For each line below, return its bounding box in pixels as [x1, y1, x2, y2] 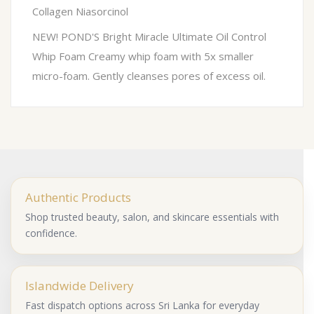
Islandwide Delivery [25, 278, 134, 294]
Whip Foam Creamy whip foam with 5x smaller [32, 49, 254, 64]
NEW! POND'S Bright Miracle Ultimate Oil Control [32, 29, 266, 44]
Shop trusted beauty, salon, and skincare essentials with [25, 210, 279, 224]
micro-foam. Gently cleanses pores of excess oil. [32, 69, 266, 83]
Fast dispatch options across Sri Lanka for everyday [25, 299, 259, 313]
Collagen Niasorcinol [32, 4, 128, 19]
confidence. [25, 226, 77, 240]
